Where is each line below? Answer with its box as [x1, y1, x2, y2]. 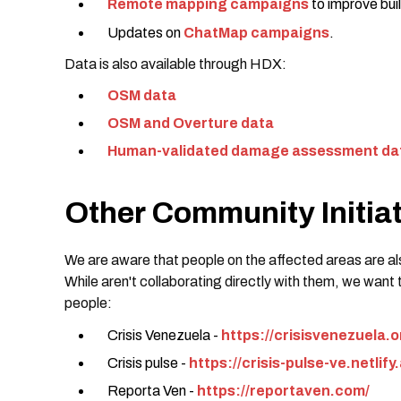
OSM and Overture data [107, 115, 274, 132]
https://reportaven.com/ [197, 382, 370, 398]
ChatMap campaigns [183, 24, 329, 40]
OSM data [107, 87, 176, 103]
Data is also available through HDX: [64, 55, 286, 72]
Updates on [107, 24, 183, 40]
